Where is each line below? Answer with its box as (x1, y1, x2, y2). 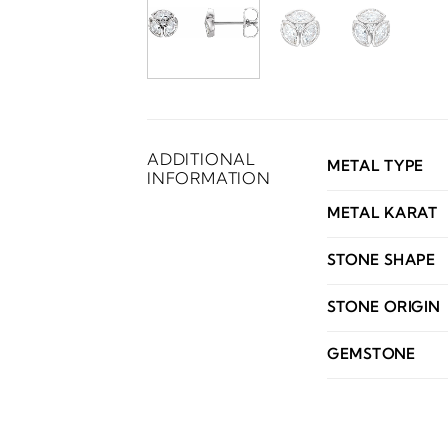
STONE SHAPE (327, 250, 436, 269)
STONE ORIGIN (327, 297, 440, 316)
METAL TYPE (327, 156, 425, 175)
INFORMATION (147, 167, 271, 188)
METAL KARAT (327, 203, 438, 222)
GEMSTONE (327, 344, 416, 363)
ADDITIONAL (147, 148, 257, 169)
